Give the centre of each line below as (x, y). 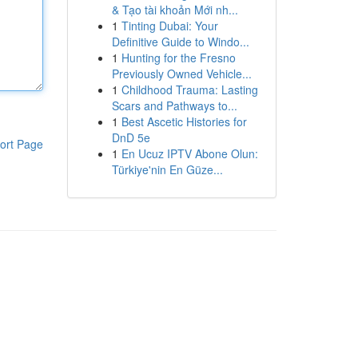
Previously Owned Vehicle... (181, 74)
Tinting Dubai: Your (169, 26)
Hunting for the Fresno (178, 58)
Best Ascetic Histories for (184, 121)
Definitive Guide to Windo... (180, 42)
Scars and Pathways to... (174, 105)
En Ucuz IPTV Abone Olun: (189, 153)
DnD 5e (131, 137)
